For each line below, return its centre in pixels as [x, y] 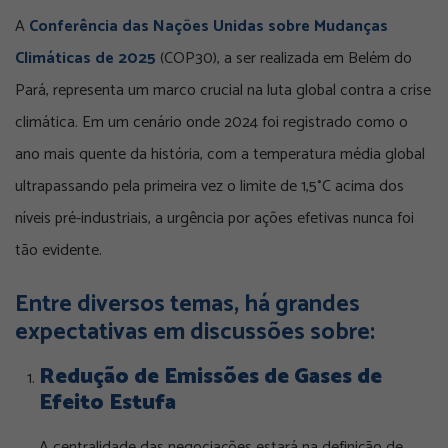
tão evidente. [58, 251]
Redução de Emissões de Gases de [210, 377]
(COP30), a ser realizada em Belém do [284, 59]
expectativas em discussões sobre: [195, 333]
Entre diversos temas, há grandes [187, 305]
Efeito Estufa [107, 403]
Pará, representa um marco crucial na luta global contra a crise [223, 91]
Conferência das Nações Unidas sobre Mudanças [208, 27]
